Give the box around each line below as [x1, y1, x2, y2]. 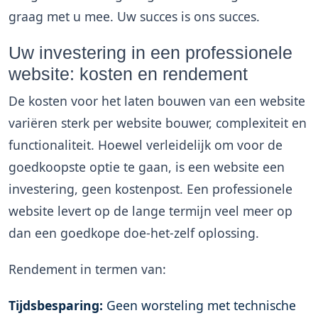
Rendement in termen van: [9, 261, 166, 278]
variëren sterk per [9, 114, 116, 131]
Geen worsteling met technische [103, 297, 296, 314]
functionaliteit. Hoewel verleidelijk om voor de [9, 136, 283, 153]
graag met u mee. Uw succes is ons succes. [9, 8, 260, 25]
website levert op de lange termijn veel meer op [9, 202, 292, 219]
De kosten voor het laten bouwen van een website [9, 92, 305, 109]
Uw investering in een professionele [9, 43, 292, 62]
